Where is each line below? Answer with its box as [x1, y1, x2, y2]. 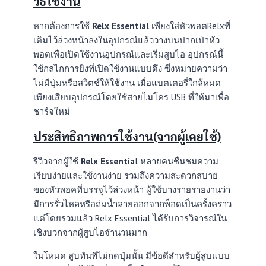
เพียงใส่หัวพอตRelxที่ [148, 20, 230, 32]
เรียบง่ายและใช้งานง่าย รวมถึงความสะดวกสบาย [33, 170, 218, 182]
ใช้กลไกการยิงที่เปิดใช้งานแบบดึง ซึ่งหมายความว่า [33, 63, 227, 75]
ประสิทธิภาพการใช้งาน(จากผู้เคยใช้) [33, 129, 221, 145]
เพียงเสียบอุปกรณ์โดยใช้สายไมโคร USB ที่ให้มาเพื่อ [33, 91, 229, 103]
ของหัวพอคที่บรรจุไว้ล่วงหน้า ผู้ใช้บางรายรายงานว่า [33, 184, 230, 196]
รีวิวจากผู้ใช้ [33, 156, 81, 167]
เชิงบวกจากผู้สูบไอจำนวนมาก [33, 227, 147, 239]
